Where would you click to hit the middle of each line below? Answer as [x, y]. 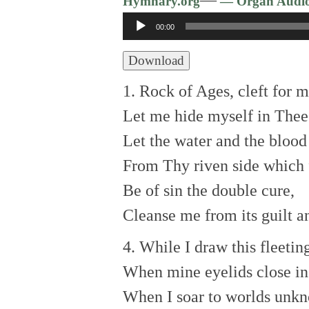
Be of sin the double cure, [209, 190]
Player [143, 49]
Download [156, 60]
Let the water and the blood [215, 140]
